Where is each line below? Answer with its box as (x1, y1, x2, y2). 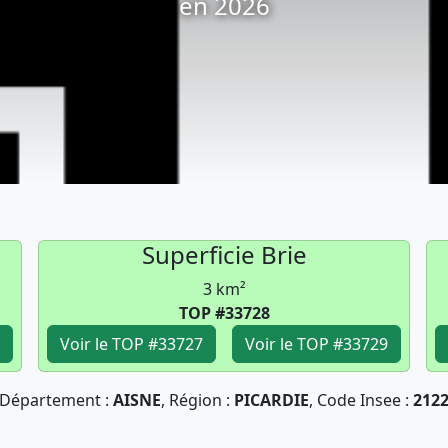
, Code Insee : (309, 389, 413, 411)
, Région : (161, 389, 234, 411)
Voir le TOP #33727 (60, 333, 203, 355)
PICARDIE (234, 389, 309, 411)
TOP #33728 (178, 302, 270, 324)
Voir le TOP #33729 (245, 333, 388, 355)
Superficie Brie (141, 238, 307, 271)
